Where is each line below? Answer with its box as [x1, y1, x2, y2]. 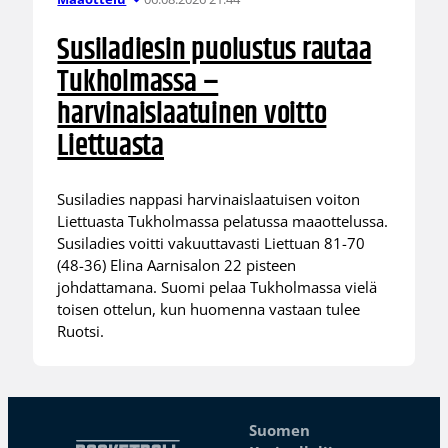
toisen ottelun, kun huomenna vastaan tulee [57, 298, 361, 319]
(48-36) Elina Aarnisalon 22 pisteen [57, 254, 297, 275]
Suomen [249, 420, 311, 441]
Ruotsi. [57, 320, 105, 341]
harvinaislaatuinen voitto [57, 90, 327, 138]
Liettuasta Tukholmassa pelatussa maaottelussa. [57, 210, 389, 231]
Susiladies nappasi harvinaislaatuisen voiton [57, 188, 361, 209]
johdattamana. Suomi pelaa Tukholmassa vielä [57, 276, 378, 297]
